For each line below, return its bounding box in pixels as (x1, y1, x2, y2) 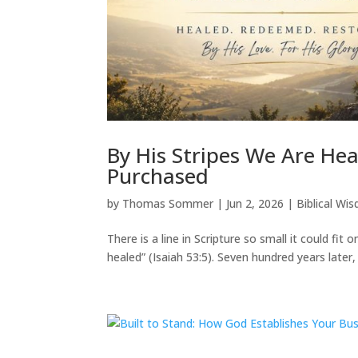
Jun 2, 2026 (226, 195, 284, 211)
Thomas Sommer (122, 195, 214, 211)
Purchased (107, 161, 209, 190)
